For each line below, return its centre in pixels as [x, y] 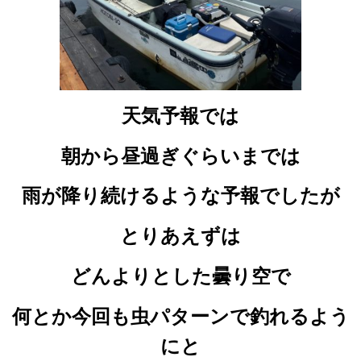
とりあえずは [180, 236]
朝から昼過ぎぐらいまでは [180, 156]
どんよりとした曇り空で [180, 276]
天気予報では [180, 115]
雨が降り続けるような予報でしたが [180, 196]
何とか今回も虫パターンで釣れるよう [180, 316]
